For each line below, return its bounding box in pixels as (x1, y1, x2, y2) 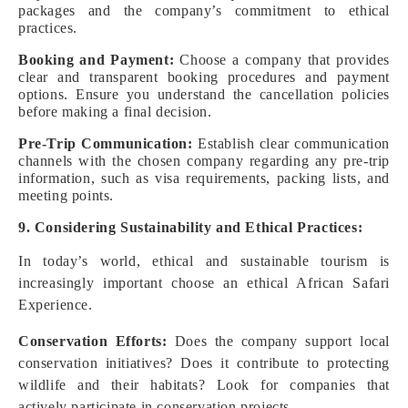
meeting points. (18, 188, 114, 203)
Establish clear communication (192, 136, 390, 151)
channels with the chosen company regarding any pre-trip (18, 153, 390, 168)
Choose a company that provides (174, 52, 391, 67)
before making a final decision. (18, 104, 212, 119)
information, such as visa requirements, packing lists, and (18, 170, 390, 186)
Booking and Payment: (18, 52, 175, 67)
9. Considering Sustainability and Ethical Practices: (18, 219, 363, 235)
